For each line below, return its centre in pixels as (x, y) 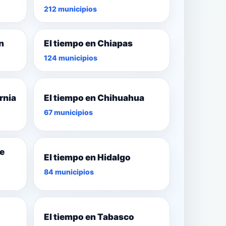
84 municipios (69, 172)
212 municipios (70, 9)
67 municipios (68, 112)
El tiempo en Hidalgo (87, 157)
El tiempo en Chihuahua (94, 98)
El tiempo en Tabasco (89, 217)
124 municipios (70, 58)
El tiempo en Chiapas (88, 44)
